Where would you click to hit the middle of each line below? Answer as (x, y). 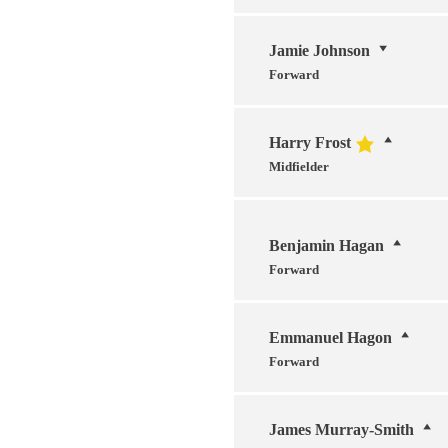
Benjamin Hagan (326, 245)
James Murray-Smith (341, 429)
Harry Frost (310, 142)
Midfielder (299, 166)
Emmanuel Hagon (330, 337)
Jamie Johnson (319, 50)
